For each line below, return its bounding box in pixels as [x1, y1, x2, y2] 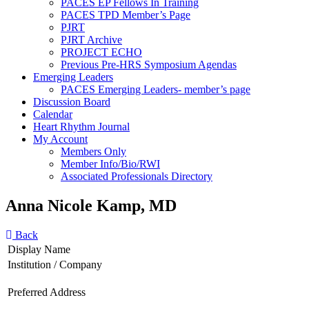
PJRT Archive [61, 34, 122, 46]
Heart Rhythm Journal [33, 121, 130, 132]
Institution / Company [8, 258, 102, 270]
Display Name [8, 243, 70, 255]
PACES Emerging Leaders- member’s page [61, 83, 250, 95]
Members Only [61, 146, 126, 157]
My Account [33, 133, 88, 145]
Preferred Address [8, 286, 86, 298]
